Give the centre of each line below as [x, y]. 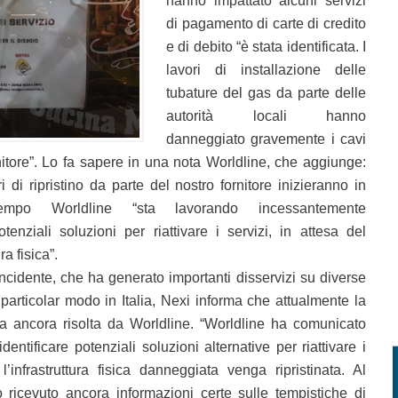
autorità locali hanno [266, 116]
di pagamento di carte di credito [266, 24]
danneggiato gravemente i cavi [266, 139]
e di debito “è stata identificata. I [266, 47]
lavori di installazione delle [266, 70]
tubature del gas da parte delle [266, 93]
